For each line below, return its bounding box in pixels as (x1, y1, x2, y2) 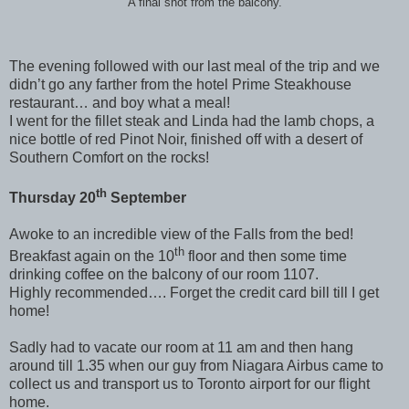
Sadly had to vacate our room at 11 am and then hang (9, 340, 353, 356)
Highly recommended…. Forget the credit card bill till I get (9, 285, 379, 301)
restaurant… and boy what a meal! (9, 94, 230, 110)
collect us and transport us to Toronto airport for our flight (9, 376, 370, 393)
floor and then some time (184, 248, 347, 265)
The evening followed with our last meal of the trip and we (9, 58, 380, 74)
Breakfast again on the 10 (9, 248, 174, 265)
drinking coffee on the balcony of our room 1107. (9, 267, 319, 283)
